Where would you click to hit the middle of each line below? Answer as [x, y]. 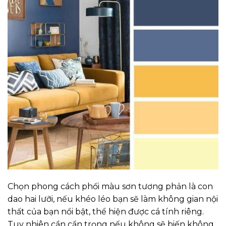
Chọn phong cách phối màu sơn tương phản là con [110, 186]
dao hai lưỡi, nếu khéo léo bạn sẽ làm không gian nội [113, 199]
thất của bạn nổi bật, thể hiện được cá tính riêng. [106, 211]
